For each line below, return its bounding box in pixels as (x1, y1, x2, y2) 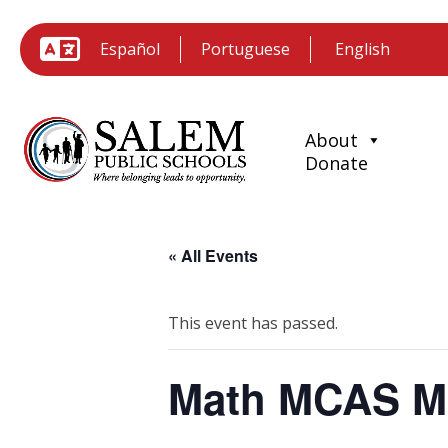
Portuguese (201, 37, 290, 60)
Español (100, 37, 160, 60)
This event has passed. (168, 311, 338, 334)
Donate (305, 151, 369, 176)
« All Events (168, 243, 258, 267)
